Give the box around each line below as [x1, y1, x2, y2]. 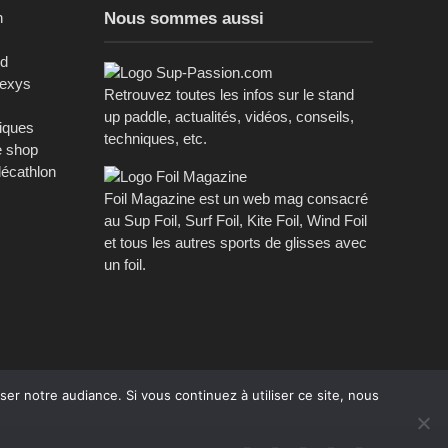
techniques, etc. [104, 129, 208, 147]
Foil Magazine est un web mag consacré [104, 189, 369, 207]
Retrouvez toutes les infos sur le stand [104, 85, 355, 103]
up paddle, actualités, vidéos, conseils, [104, 107, 355, 125]
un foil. [104, 255, 147, 273]
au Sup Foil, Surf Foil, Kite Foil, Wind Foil [104, 211, 368, 229]
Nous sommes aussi [104, 8, 265, 28]
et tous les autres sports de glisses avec [104, 233, 368, 251]
